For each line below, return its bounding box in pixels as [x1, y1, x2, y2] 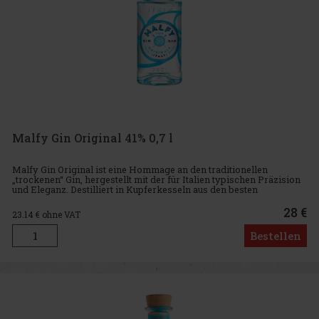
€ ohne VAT [36, 209, 80, 221]
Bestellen [250, 229, 301, 244]
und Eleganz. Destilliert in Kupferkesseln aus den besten [12, 182, 258, 196]
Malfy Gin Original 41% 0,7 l [12, 130, 173, 146]
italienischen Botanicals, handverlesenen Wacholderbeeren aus [12, 192, 291, 206]
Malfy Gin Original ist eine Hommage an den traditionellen [12, 162, 268, 176]
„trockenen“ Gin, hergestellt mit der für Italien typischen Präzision [12, 172, 300, 186]
